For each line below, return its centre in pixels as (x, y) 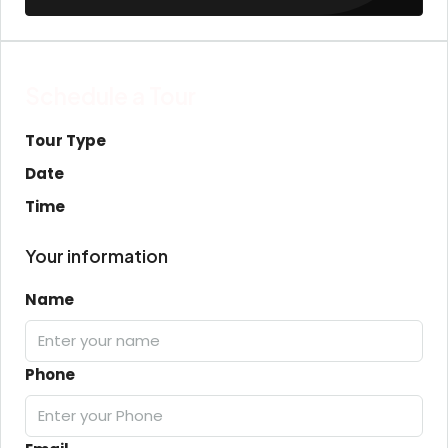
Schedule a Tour (110, 96)
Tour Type (65, 140)
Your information (96, 256)
